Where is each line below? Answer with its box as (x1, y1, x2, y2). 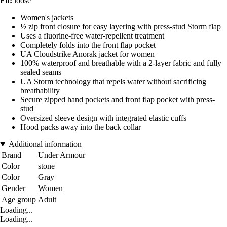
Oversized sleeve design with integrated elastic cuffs (20, 113, 186, 123)
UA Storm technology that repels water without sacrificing (20, 77, 206, 86)
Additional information (8, 140, 82, 149)
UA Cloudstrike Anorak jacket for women (20, 50, 155, 59)
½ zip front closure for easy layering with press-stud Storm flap (20, 22, 221, 31)
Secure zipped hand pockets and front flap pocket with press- (20, 95, 215, 104)
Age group (2, 195, 36, 204)
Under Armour (38, 150, 85, 160)
